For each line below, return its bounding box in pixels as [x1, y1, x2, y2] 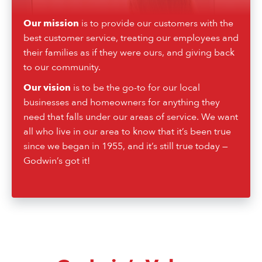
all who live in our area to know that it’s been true [23, 125, 231, 139]
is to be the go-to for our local [71, 81, 200, 95]
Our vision [23, 81, 71, 95]
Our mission [23, 17, 79, 30]
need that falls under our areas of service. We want [23, 111, 238, 124]
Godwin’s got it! [23, 154, 90, 168]
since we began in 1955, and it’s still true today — [23, 140, 228, 153]
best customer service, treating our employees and [23, 32, 239, 45]
